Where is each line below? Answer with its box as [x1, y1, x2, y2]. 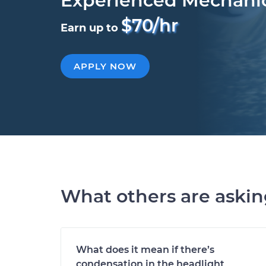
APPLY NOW [74, 61, 137, 72]
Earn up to [61, 21, 121, 34]
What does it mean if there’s [76, 244, 214, 255]
